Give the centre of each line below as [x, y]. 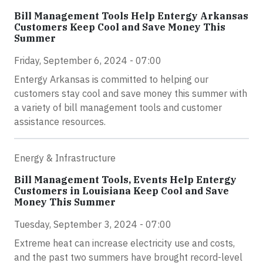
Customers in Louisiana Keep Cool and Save [122, 191]
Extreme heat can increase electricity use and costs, [124, 243]
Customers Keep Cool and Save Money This [120, 27]
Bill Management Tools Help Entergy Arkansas [131, 16]
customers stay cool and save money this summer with [131, 93]
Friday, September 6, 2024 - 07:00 [88, 60]
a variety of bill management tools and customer [118, 107]
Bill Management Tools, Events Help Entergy [125, 180]
